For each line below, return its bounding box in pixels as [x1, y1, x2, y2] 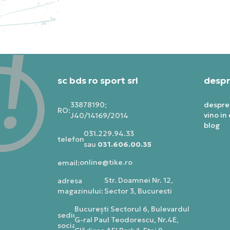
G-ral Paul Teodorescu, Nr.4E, [74, 215, 179, 225]
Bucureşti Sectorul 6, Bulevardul [74, 204, 189, 214]
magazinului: [57, 186, 103, 196]
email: [57, 158, 80, 167]
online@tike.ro [80, 158, 132, 167]
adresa [57, 176, 82, 186]
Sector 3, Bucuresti [104, 186, 172, 196]
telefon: [57, 135, 86, 144]
